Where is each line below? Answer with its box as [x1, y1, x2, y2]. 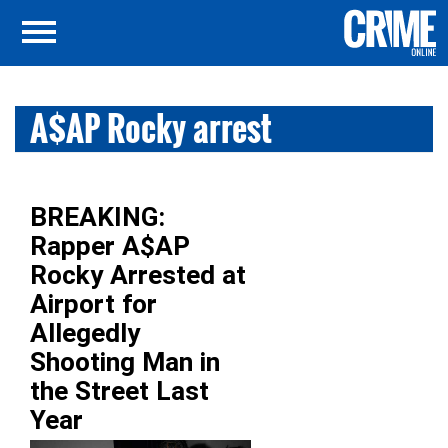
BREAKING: [30, 202, 165, 232]
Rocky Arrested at [30, 260, 246, 290]
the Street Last [30, 376, 209, 406]
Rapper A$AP [30, 231, 190, 261]
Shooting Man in [30, 347, 220, 377]
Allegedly [30, 318, 140, 348]
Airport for [30, 289, 157, 319]
